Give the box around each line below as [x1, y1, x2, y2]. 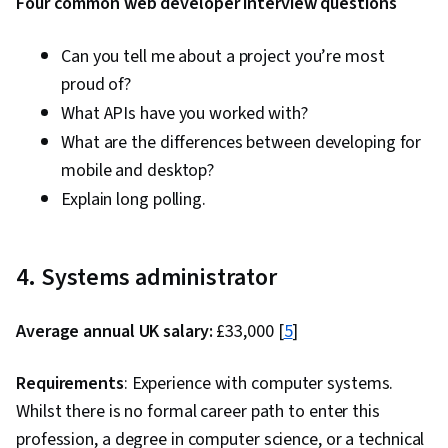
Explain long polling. [61, 187, 206, 213]
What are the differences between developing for [61, 130, 422, 156]
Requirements [16, 371, 124, 397]
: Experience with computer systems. [123, 371, 394, 397]
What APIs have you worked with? [61, 101, 308, 127]
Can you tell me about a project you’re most [61, 44, 385, 70]
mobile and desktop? [61, 158, 215, 184]
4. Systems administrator [16, 260, 277, 296]
